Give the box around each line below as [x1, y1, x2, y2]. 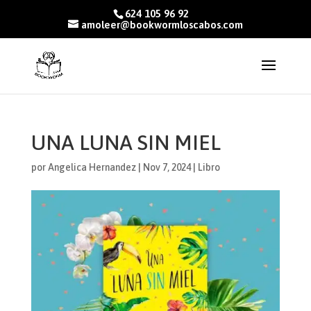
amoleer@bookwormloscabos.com [81, 19, 243, 31]
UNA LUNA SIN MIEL [31, 131, 221, 154]
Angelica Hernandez [47, 162, 136, 173]
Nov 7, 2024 [142, 162, 191, 173]
